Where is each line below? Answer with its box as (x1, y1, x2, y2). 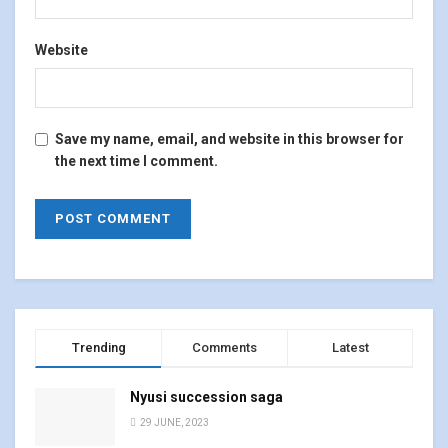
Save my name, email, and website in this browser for (55, 131, 404, 148)
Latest (331, 340, 369, 356)
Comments (192, 340, 257, 356)
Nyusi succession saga (130, 389, 283, 406)
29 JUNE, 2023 (138, 417, 209, 429)
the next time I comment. (55, 153, 218, 170)
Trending (71, 340, 126, 356)
